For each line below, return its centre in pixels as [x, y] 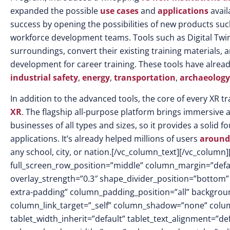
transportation [145, 78]
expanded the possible [55, 11]
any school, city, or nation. [61, 152]
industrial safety [44, 78]
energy [96, 78]
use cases [119, 11]
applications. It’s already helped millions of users [105, 139]
